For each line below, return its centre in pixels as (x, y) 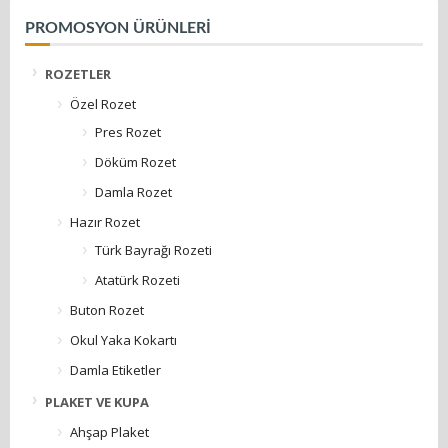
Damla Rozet (133, 192)
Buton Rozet (107, 310)
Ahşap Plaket (109, 432)
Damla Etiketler (115, 370)
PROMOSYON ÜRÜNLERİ (118, 28)
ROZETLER (78, 74)
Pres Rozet (128, 132)
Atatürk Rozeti (137, 280)
